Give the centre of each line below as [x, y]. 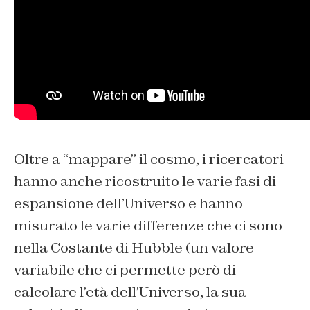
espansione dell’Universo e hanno [128, 203]
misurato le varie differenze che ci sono [148, 225]
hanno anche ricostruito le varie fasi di [145, 181]
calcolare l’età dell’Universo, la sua [130, 292]
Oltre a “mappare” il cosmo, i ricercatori [149, 159]
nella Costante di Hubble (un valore [134, 247]
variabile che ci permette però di [125, 270]
